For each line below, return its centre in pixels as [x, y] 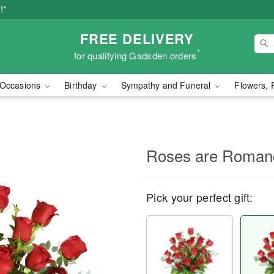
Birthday [82, 85]
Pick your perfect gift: [199, 197]
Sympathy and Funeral [167, 85]
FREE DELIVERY [137, 38]
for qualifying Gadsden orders [135, 55]
